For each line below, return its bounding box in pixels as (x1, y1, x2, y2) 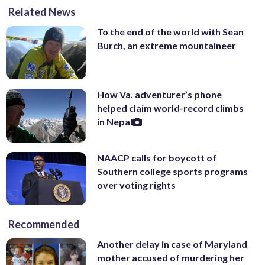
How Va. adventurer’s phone (97, 89, 222, 101)
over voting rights (97, 179, 176, 190)
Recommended (8, 218, 80, 231)
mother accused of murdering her (97, 252, 244, 264)
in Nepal (97, 116, 132, 128)
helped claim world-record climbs (97, 102, 244, 114)
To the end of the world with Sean (97, 25, 244, 37)
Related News (8, 5, 76, 18)
